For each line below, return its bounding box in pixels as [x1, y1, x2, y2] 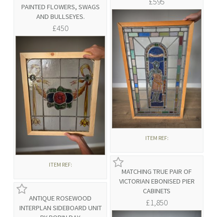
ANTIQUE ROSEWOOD [29, 194, 92, 203]
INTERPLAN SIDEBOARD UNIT [19, 203, 102, 213]
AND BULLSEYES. [36, 12, 85, 21]
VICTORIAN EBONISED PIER [119, 177, 195, 186]
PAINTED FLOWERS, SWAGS [21, 2, 100, 12]
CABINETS [143, 186, 170, 196]
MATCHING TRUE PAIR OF [122, 167, 192, 176]
